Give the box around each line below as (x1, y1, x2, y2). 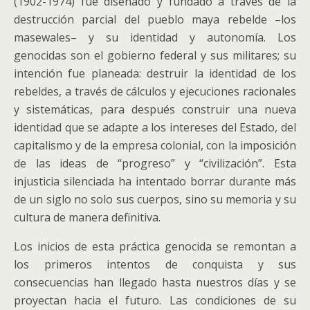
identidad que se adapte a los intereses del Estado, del (14, 120, 296, 135)
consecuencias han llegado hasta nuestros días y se (14, 275, 296, 290)
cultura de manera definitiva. (14, 210, 161, 225)
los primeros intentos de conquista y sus (14, 257, 296, 272)
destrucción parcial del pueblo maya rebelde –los (14, 12, 296, 27)
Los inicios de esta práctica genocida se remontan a (14, 239, 296, 254)
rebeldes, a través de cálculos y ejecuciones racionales (14, 84, 296, 99)
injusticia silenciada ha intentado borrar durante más (14, 174, 296, 189)
